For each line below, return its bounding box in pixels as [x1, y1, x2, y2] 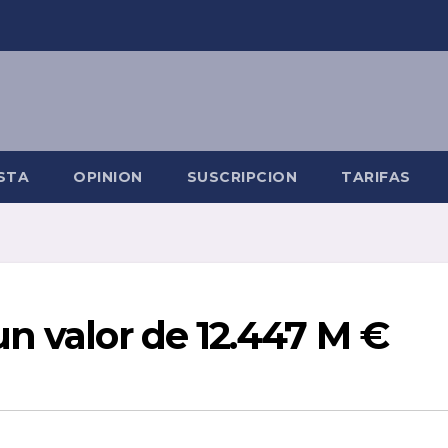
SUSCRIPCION [186, 168, 297, 186]
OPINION [73, 168, 143, 186]
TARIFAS [341, 168, 411, 186]
